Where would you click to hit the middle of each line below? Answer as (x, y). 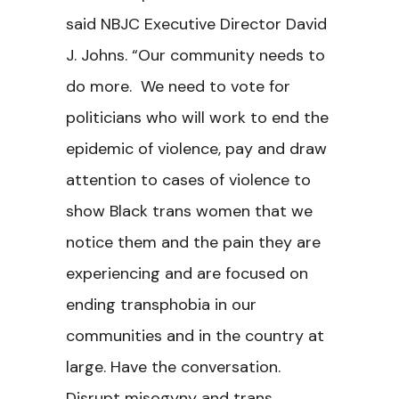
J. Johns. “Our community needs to (195, 55)
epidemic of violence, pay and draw (196, 149)
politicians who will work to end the (197, 118)
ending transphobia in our (161, 305)
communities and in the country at (195, 336)
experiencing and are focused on (187, 273)
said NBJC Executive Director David (196, 24)
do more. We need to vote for (178, 86)
